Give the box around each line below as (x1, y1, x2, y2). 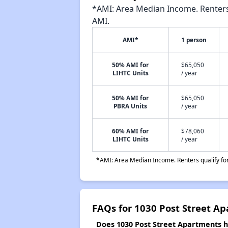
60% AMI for (112, 127, 149, 135)
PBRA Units (113, 102, 148, 110)
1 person (181, 36, 207, 44)
